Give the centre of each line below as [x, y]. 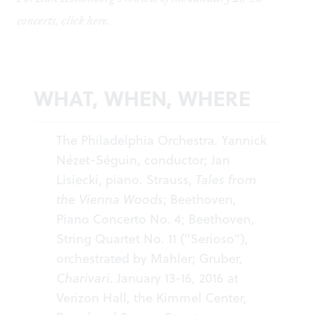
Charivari [83, 278]
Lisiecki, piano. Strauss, [126, 180]
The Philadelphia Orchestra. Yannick [161, 141]
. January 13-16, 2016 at [174, 278]
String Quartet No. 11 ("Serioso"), [152, 239]
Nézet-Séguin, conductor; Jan [143, 160]
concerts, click [52, 21]
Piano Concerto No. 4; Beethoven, [155, 219]
